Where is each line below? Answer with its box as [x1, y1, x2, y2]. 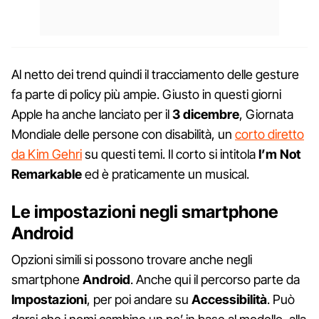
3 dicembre [172, 106, 239, 122]
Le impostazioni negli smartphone [11, 201, 278, 222]
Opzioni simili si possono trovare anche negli [11, 251, 252, 267]
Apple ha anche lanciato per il [11, 106, 172, 122]
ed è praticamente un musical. [82, 166, 249, 182]
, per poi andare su [87, 291, 192, 307]
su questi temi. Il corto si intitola [82, 146, 256, 162]
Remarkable [11, 166, 82, 182]
